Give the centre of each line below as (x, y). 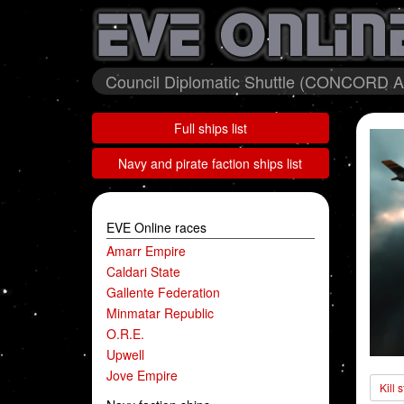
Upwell (125, 354)
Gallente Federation (163, 292)
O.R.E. (125, 334)
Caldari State (143, 271)
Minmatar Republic (160, 313)
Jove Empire (142, 375)
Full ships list (210, 128)
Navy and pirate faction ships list (211, 163)
